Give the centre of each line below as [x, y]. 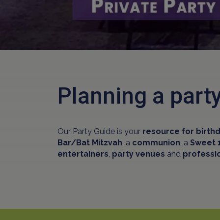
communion [156, 142]
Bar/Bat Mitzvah [90, 142]
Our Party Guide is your [100, 131]
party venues [138, 154]
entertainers [83, 154]
